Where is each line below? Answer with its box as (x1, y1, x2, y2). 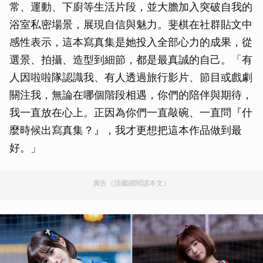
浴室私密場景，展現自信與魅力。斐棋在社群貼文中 (9, 18, 252, 31)
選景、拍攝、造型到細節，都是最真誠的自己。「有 (9, 53, 252, 66)
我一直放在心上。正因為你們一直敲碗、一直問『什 (9, 106, 252, 119)
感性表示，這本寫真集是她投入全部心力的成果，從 (9, 36, 252, 48)
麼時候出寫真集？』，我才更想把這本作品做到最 (9, 124, 242, 136)
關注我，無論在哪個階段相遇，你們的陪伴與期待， (9, 89, 252, 101)
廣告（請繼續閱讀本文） (93, 178, 170, 187)
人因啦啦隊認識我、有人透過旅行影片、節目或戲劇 (9, 71, 252, 83)
